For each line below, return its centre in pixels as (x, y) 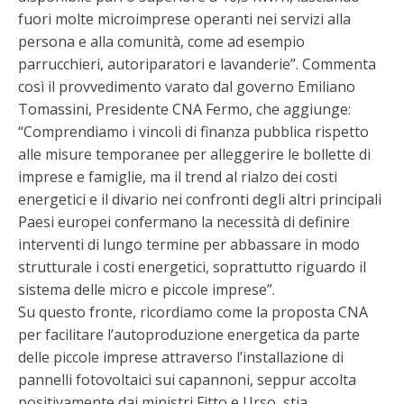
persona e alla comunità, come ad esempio (161, 41)
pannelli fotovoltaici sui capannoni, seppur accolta (187, 380)
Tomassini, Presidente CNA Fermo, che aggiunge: (184, 109)
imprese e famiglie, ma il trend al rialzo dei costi (178, 177)
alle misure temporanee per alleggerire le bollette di (194, 154)
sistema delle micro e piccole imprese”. (147, 289)
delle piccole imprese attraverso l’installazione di (181, 357)
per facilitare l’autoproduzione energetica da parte (189, 335)
